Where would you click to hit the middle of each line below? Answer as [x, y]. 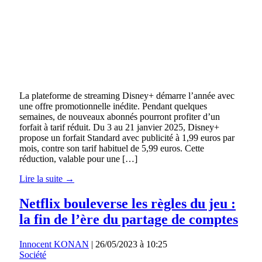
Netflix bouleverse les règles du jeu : [127, 203]
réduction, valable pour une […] [78, 158]
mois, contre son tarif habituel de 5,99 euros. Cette [112, 148]
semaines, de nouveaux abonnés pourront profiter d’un [120, 116]
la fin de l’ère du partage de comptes [129, 219]
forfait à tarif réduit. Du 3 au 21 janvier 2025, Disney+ [119, 127]
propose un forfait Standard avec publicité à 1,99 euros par [127, 137]
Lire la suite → [47, 178]
